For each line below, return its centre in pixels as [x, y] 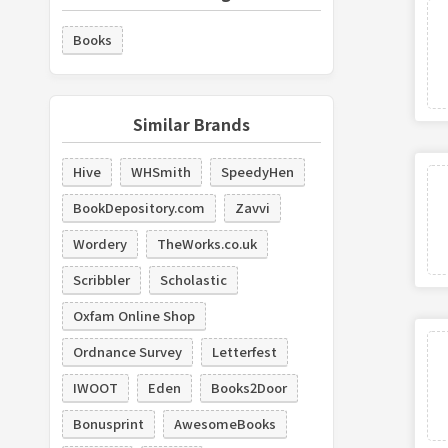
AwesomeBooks [224, 423]
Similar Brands [191, 124]
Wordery [99, 243]
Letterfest [244, 351]
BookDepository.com [138, 207]
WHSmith [160, 171]
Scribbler [101, 279]
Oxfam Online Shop [133, 315]
